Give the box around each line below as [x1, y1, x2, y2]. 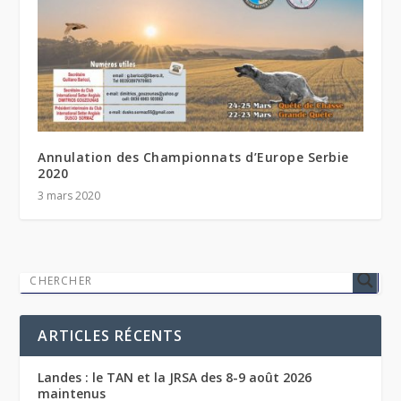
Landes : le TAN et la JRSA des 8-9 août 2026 [38, 369, 312, 387]
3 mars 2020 [38, 188, 101, 204]
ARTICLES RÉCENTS [38, 326, 183, 346]
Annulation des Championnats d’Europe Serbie [38, 149, 349, 166]
